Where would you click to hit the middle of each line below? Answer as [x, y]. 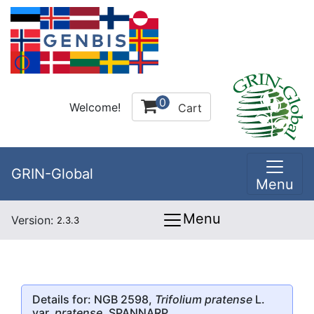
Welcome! [95, 107]
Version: [34, 220]
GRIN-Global [52, 174]
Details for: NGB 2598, [94, 299]
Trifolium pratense [204, 299]
